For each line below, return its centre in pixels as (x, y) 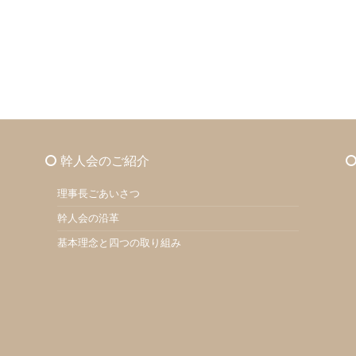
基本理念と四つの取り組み (119, 243)
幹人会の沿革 (88, 218)
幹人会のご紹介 (104, 161)
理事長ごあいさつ (98, 193)
